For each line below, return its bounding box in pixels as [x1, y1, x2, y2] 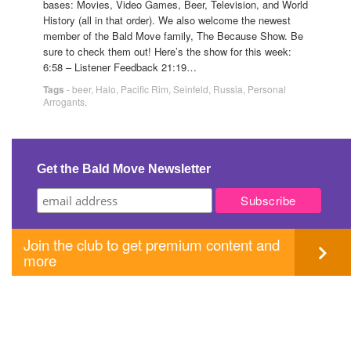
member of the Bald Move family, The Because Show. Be [43, 27, 303, 43]
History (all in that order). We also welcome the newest [43, 12, 291, 27]
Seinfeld [173, 81, 208, 96]
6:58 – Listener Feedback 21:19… [43, 59, 197, 74]
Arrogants [43, 94, 85, 108]
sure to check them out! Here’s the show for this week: [43, 43, 291, 59]
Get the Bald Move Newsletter [36, 161, 211, 175]
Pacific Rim [121, 81, 168, 96]
